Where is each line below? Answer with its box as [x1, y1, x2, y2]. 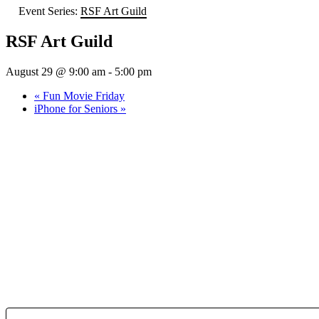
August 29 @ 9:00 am [6, 66, 105, 78]
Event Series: [19, 5, 80, 18]
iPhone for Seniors [34, 103, 120, 115]
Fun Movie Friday [40, 90, 125, 103]
